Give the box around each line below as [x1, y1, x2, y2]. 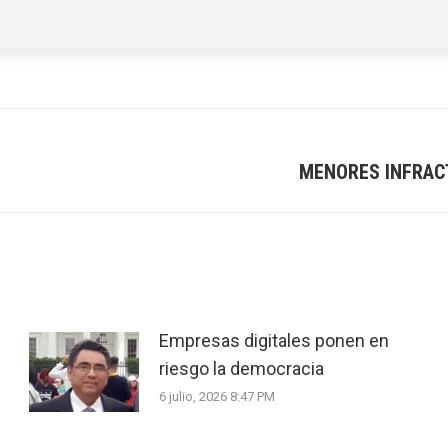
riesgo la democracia [159, 358, 325, 379]
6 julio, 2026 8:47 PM [159, 389, 276, 404]
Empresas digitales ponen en [159, 330, 390, 351]
